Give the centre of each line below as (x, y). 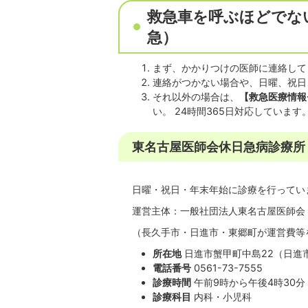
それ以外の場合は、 (196, 97)
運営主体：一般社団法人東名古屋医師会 (219, 211)
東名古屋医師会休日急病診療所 (219, 147)
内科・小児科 (223, 297)
